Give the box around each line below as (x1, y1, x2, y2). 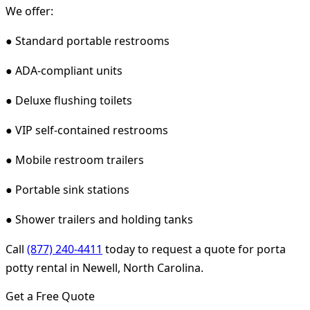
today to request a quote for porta (102, 241, 286, 257)
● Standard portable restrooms (6, 33, 170, 48)
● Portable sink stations (6, 181, 129, 197)
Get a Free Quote (6, 288, 95, 304)
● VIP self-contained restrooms (6, 122, 168, 138)
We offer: (6, 3, 53, 19)
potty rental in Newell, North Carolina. (6, 259, 203, 275)
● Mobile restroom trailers (6, 152, 144, 167)
